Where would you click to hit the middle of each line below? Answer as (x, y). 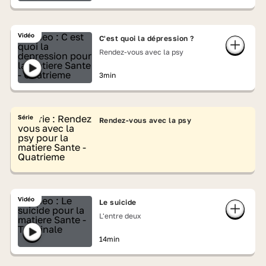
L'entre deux (120, 216)
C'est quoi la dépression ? (146, 38)
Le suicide (118, 202)
